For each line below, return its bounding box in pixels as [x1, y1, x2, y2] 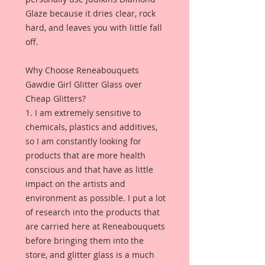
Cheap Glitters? [25, 93, 86, 104]
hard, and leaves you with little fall [25, 22, 162, 33]
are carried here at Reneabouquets [25, 221, 165, 232]
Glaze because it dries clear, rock [25, 8, 156, 19]
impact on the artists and [25, 178, 125, 189]
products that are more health [25, 150, 146, 161]
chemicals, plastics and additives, [25, 121, 157, 132]
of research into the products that [25, 206, 160, 218]
